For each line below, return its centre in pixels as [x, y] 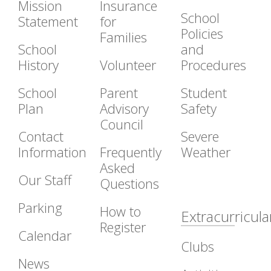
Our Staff [45, 179]
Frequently [130, 152]
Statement [48, 21]
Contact [41, 136]
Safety [199, 108]
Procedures [214, 64]
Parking [40, 207]
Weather [206, 152]
